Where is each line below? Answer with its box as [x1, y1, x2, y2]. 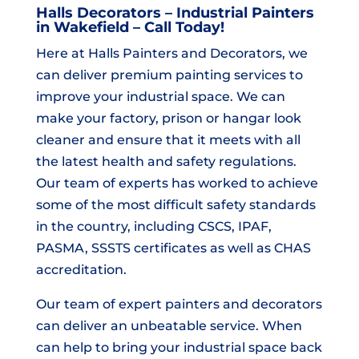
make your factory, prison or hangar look [35, 110, 301, 126]
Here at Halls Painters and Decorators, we [35, 45, 308, 61]
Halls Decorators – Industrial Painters [35, 3, 314, 22]
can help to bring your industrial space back [35, 339, 322, 355]
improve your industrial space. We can [35, 88, 285, 104]
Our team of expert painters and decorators [35, 296, 322, 312]
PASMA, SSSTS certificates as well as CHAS [35, 240, 311, 256]
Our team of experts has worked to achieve [35, 175, 318, 191]
